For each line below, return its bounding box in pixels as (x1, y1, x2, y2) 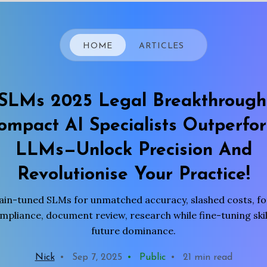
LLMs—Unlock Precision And (15, 141, 252, 160)
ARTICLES (139, 41, 184, 51)
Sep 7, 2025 (69, 253, 122, 262)
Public (136, 253, 166, 262)
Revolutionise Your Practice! (17, 166, 250, 184)
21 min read (179, 253, 232, 262)
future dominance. (91, 225, 176, 237)
